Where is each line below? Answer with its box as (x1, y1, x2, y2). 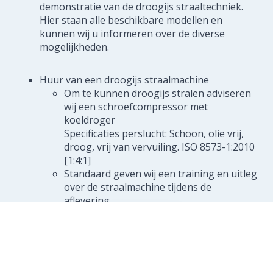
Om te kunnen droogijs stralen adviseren (64, 86, 251, 100)
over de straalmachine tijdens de (64, 180, 211, 194)
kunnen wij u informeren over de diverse (40, 26, 225, 40)
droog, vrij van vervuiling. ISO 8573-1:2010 (64, 140, 255, 154)
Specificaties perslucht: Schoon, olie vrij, (64, 126, 244, 140)
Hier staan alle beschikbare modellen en (40, 13, 222, 27)
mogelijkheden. (40, 40, 109, 54)
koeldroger (64, 113, 115, 127)
